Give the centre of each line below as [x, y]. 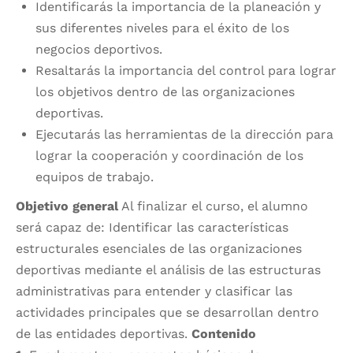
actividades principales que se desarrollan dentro [167, 313]
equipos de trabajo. [95, 177]
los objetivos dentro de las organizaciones [165, 92]
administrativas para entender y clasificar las [154, 292]
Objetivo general [67, 206]
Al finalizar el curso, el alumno [213, 206]
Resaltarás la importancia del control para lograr [186, 71]
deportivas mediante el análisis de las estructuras [168, 270]
